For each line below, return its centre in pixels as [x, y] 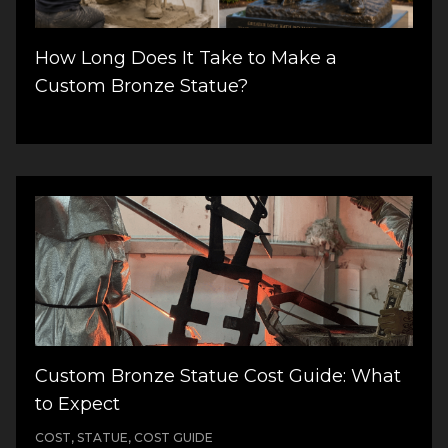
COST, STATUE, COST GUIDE [124, 437]
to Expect [78, 403]
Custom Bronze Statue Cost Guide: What [218, 375]
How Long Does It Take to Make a [186, 58]
